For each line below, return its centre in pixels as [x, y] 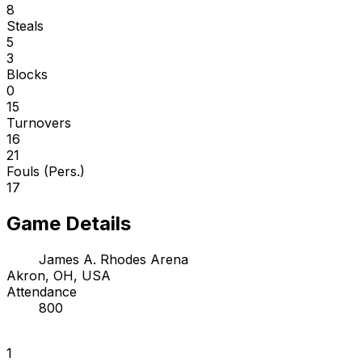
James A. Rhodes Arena [114, 259]
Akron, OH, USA [59, 275]
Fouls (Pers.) [46, 171]
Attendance [42, 291]
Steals [25, 25]
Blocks [27, 74]
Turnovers [39, 122]
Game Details [69, 223]
